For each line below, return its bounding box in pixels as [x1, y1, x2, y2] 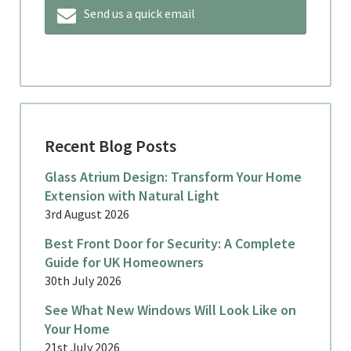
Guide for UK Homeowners [45, 252, 204, 271]
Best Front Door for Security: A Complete [45, 233, 295, 252]
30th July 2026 [45, 272, 121, 288]
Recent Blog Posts [45, 134, 176, 157]
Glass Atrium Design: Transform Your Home [45, 167, 302, 186]
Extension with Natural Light [45, 186, 219, 204]
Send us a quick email [84, 5, 195, 21]
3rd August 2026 [45, 205, 129, 222]
